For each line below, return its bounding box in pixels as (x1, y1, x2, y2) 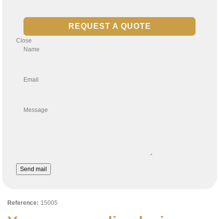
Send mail (20, 165, 47, 173)
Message (23, 106, 48, 113)
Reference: (7, 199, 39, 207)
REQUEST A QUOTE (68, 22, 151, 30)
